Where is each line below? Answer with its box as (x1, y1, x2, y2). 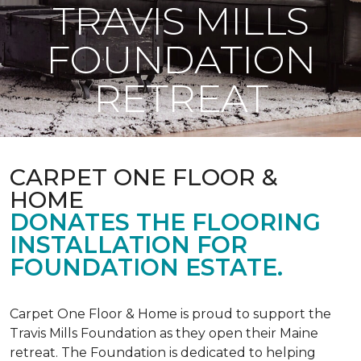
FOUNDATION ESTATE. (10, 253, 283, 281)
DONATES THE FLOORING (10, 208, 321, 236)
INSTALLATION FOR (10, 230, 247, 259)
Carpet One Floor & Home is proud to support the (10, 306, 331, 322)
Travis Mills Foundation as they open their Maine (10, 326, 318, 341)
